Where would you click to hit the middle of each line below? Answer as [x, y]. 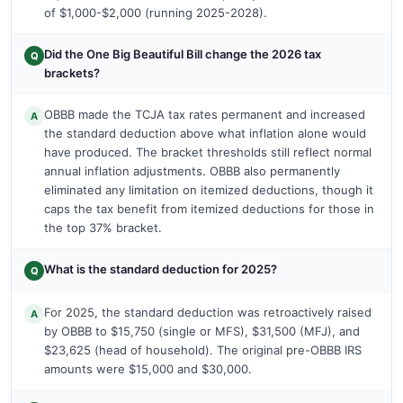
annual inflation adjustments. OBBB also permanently [192, 170]
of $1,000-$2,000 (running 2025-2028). [156, 12]
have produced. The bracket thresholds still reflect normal [208, 152]
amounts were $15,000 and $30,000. [148, 368]
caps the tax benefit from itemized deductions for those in [209, 208]
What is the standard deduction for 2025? [161, 269]
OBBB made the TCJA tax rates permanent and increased [205, 114]
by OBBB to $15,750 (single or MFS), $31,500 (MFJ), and [202, 331]
